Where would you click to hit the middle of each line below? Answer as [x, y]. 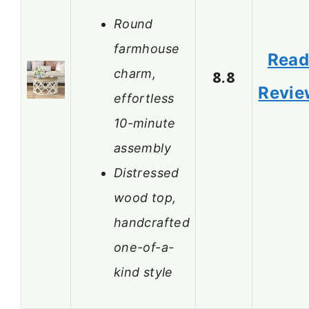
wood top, [145, 197]
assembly [142, 148]
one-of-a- [144, 247]
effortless [144, 98]
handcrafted [152, 222]
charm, [135, 73]
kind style [143, 272]
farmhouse [147, 48]
